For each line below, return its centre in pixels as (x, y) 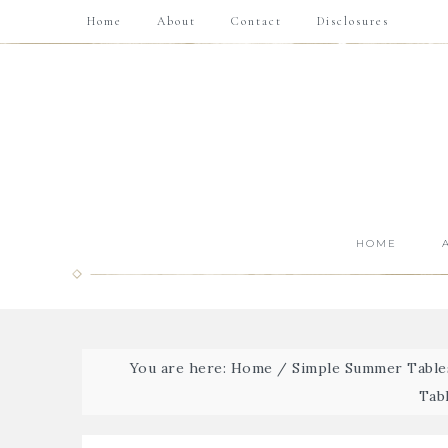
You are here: (180, 368)
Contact (256, 21)
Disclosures (353, 21)
